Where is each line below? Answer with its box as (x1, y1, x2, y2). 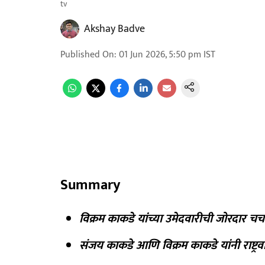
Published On (60, 47, 114, 63)
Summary (60, 173, 120, 197)
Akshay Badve (84, 20, 145, 38)
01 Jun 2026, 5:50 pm (119, 47, 201, 63)
